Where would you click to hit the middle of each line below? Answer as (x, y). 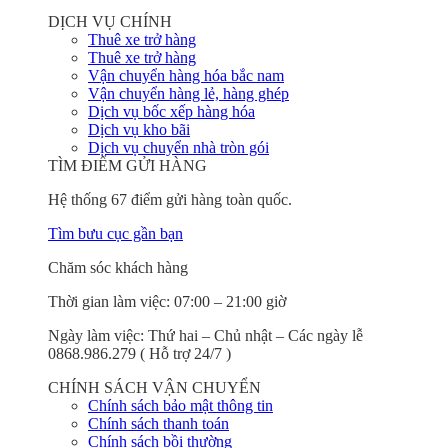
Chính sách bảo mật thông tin (180, 406)
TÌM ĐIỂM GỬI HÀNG (127, 166)
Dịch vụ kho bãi (139, 130)
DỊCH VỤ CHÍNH (110, 22)
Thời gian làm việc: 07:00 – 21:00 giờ (167, 302)
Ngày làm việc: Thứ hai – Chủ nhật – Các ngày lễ (205, 336)
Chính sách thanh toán (158, 424)
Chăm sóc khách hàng (118, 268)
